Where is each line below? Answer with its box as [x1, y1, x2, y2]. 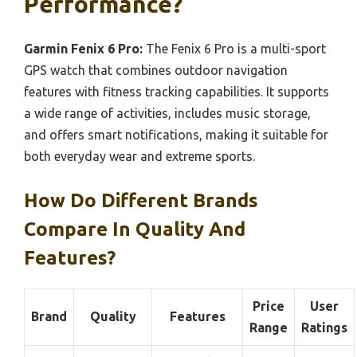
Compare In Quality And [24, 218, 245, 240]
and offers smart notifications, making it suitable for [24, 127, 328, 142]
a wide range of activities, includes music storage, [24, 106, 311, 120]
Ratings [301, 320, 347, 335]
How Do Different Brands [24, 190, 258, 211]
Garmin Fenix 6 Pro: [24, 41, 143, 56]
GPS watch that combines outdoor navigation [24, 63, 288, 77]
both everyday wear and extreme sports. [24, 149, 255, 163]
